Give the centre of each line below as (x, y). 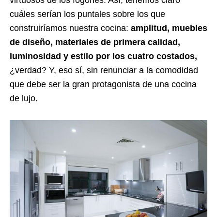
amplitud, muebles (169, 28)
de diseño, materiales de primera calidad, (95, 42)
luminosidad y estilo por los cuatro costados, (103, 56)
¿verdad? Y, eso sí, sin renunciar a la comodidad (104, 70)
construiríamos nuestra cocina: (70, 28)
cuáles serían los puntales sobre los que (87, 14)
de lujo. (24, 98)
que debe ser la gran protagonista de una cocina (103, 84)
